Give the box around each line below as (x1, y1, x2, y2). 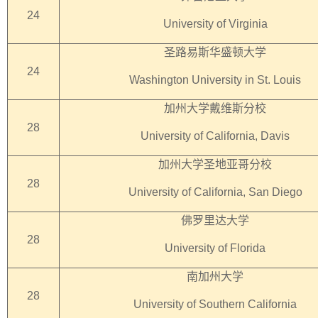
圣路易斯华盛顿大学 (164, 46, 266, 58)
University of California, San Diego (128, 186, 302, 198)
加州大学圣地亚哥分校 (158, 158, 272, 170)
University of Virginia (163, 18, 268, 30)
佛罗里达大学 (181, 214, 249, 226)
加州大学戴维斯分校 (164, 102, 266, 114)
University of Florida (165, 242, 265, 254)
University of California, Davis (141, 130, 290, 142)
